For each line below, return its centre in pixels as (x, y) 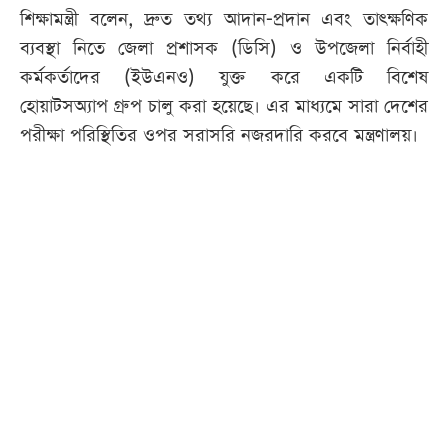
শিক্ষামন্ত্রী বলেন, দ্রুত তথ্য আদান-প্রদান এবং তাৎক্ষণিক (224, 20)
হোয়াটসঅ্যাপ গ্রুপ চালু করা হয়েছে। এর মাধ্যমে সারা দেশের (224, 107)
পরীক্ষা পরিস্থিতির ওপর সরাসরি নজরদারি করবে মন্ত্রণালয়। (219, 136)
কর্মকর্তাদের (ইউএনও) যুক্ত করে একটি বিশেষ (224, 78)
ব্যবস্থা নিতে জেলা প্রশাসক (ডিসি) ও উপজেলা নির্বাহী (224, 49)
